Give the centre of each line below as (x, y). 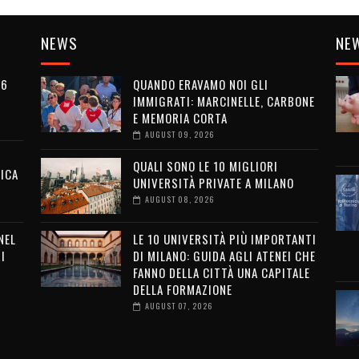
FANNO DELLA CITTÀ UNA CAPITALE (221, 272)
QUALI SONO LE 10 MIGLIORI (205, 166)
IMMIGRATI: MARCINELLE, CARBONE (224, 101)
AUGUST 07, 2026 (178, 306)
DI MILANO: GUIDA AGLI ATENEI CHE (224, 256)
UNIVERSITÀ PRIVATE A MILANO (213, 183)
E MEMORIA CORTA (180, 118)
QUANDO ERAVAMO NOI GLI (200, 84)
